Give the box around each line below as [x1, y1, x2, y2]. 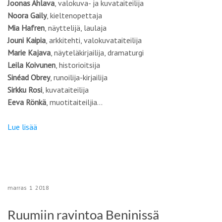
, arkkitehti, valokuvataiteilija [46, 35, 142, 45]
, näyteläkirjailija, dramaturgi [51, 48, 144, 57]
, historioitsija [55, 60, 100, 70]
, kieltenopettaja [47, 10, 102, 20]
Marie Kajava [7, 48, 51, 57]
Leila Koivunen [7, 60, 55, 70]
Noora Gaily [7, 10, 47, 20]
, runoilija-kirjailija [50, 72, 108, 82]
